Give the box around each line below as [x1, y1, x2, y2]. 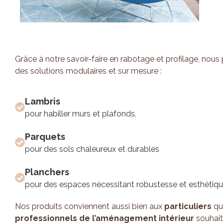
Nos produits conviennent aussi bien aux [15, 201, 164, 211]
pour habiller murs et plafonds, [25, 109, 136, 118]
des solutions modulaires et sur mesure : [15, 66, 162, 76]
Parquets [25, 131, 65, 142]
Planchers [25, 166, 69, 177]
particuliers [164, 201, 212, 211]
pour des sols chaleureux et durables [25, 144, 159, 154]
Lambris [25, 96, 60, 107]
